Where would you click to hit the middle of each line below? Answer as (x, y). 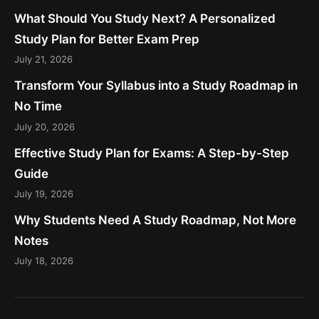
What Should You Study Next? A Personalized (145, 18)
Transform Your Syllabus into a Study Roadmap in (156, 86)
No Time (38, 106)
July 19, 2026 (44, 194)
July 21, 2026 (43, 59)
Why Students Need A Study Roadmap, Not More (155, 220)
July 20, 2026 (45, 126)
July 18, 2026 (44, 261)
